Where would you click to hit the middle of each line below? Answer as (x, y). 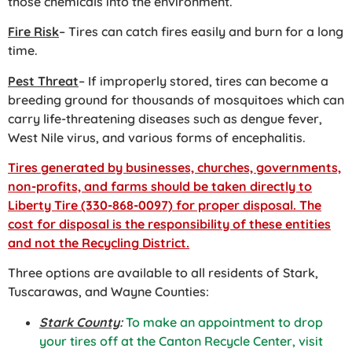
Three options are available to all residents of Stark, (163, 273)
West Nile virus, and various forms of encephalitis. (157, 137)
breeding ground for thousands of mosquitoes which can (176, 99)
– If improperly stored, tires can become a (203, 81)
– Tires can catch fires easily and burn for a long (201, 32)
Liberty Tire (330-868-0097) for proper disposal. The (165, 205)
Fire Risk (33, 32)
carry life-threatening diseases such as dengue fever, (165, 118)
